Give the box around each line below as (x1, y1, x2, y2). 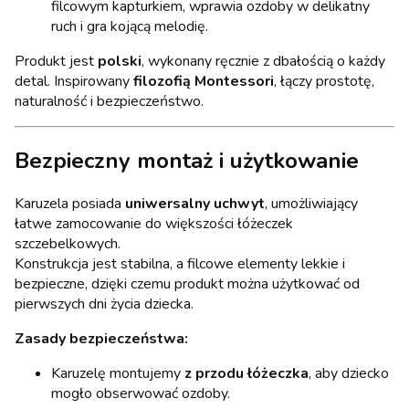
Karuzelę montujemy (51, 362, 184, 383)
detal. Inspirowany (15, 70, 133, 91)
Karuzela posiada (15, 193, 125, 214)
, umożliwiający (265, 193, 358, 214)
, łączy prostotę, (274, 70, 374, 91)
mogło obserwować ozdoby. (51, 383, 230, 404)
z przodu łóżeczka (184, 362, 309, 383)
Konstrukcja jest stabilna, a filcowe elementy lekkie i (15, 253, 345, 274)
